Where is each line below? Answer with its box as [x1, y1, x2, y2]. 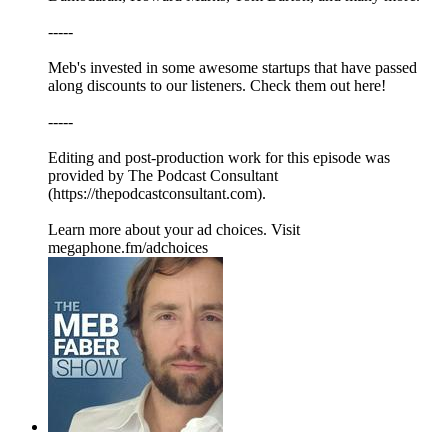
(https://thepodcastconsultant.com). [48, 185, 266, 203]
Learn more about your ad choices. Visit [48, 221, 300, 239]
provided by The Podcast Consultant [48, 167, 278, 185]
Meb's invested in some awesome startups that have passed [48, 59, 417, 77]
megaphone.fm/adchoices [48, 239, 208, 257]
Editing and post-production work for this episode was [48, 149, 390, 167]
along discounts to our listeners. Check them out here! [48, 77, 386, 95]
